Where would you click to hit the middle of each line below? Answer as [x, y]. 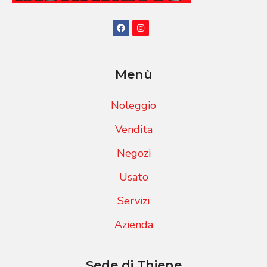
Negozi [133, 153]
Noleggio [133, 105]
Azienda [133, 224]
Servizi [133, 201]
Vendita [133, 129]
